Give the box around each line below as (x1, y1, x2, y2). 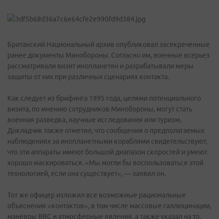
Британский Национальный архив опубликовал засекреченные (7, 41, 210, 48)
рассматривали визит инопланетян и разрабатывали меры (7, 62, 194, 70)
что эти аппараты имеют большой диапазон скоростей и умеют (7, 148, 207, 156)
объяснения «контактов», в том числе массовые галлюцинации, (7, 202, 211, 210)
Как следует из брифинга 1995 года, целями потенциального (7, 94, 201, 102)
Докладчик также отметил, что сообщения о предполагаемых (7, 127, 204, 134)
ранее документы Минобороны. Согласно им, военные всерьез (7, 51, 210, 59)
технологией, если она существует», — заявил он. (7, 170, 166, 177)
